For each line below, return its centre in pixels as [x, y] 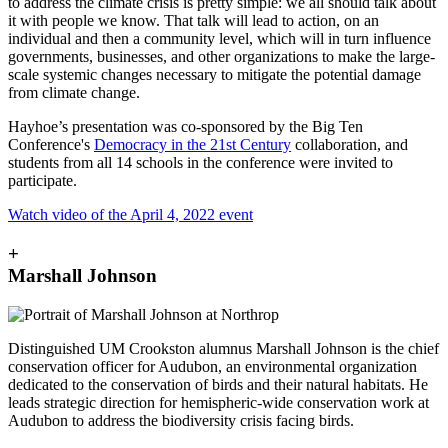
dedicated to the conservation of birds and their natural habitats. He [218, 384]
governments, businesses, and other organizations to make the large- [221, 57]
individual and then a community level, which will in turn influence [219, 39]
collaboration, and [349, 145]
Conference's [51, 145]
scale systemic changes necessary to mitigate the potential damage [214, 75]
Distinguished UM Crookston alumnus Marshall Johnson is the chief [223, 348]
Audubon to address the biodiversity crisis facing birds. [181, 420]
